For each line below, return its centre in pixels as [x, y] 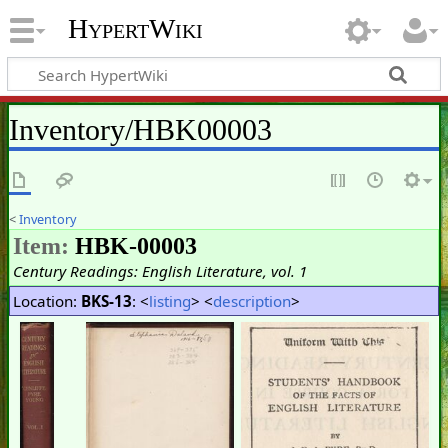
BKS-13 [106, 300]
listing [169, 300]
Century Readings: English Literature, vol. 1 [159, 270]
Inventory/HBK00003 [140, 129]
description [251, 300]
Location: [46, 300]
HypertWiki [135, 29]
